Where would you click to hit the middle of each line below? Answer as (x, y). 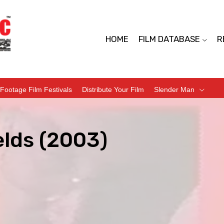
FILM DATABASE (169, 39)
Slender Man (174, 89)
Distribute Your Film (113, 89)
